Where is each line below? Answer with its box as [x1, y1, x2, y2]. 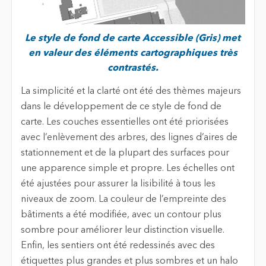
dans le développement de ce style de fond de [20, 102, 221, 112]
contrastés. [107, 64, 159, 74]
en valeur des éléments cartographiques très [28, 49, 237, 59]
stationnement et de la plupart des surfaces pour [20, 148, 229, 158]
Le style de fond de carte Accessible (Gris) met [25, 34, 241, 44]
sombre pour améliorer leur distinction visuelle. [20, 225, 224, 235]
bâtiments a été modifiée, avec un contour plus [20, 210, 221, 220]
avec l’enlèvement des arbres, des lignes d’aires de [20, 132, 237, 142]
